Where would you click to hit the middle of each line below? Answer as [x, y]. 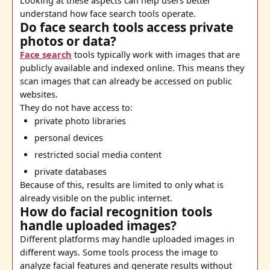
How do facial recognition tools [116, 212]
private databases [71, 172]
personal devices [69, 138]
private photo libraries [80, 121]
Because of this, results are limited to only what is [122, 185]
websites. [39, 95]
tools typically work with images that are [156, 55]
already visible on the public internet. [96, 198]
